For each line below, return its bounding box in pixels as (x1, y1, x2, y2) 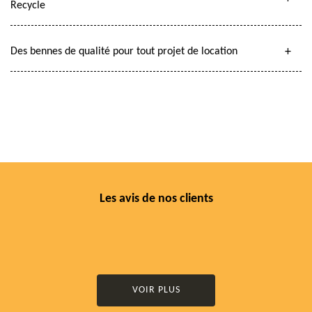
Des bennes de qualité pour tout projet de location (10, 46, 237, 57)
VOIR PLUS (132, 285, 180, 295)
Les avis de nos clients (99, 192, 213, 205)
